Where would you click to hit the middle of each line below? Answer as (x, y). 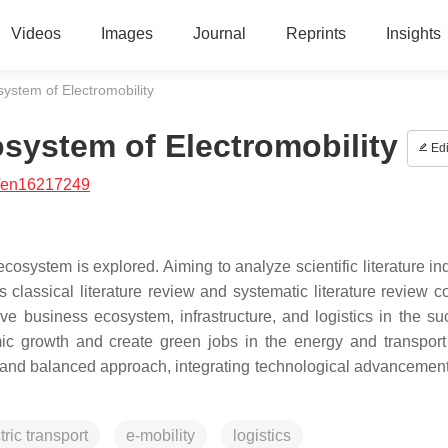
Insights (413, 33)
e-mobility (160, 435)
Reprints (315, 33)
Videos (35, 33)
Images (126, 33)
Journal (219, 33)
